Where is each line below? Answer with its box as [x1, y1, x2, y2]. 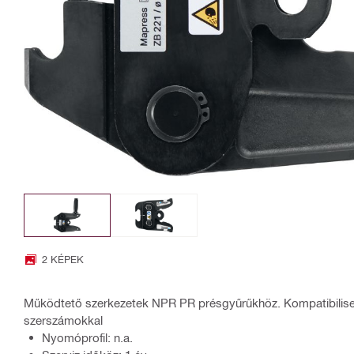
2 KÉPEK [42, 253, 84, 265]
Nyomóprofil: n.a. [42, 330, 133, 345]
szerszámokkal [24, 313, 103, 328]
